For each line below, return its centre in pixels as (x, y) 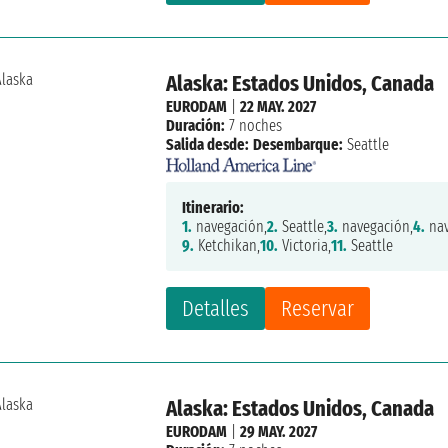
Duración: (196, 125)
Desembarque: (298, 144)
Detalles (216, 308)
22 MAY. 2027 (278, 106)
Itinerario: (213, 207)
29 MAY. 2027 (279, 431)
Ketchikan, (227, 245)
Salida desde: (208, 144)
